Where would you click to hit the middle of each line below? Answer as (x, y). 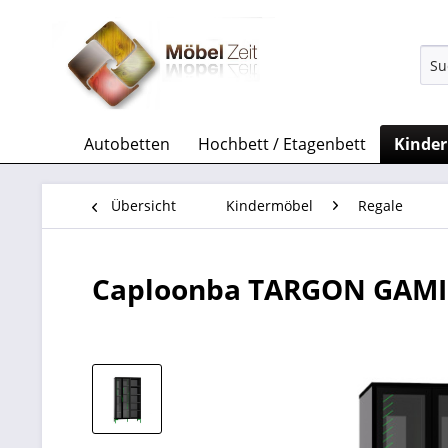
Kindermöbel (269, 205)
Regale (380, 205)
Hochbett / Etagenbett (282, 144)
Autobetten (127, 144)
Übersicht (143, 205)
